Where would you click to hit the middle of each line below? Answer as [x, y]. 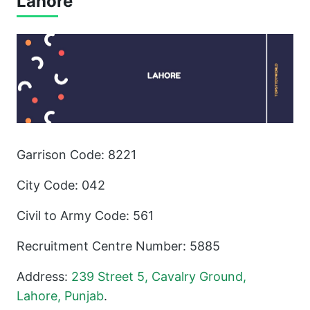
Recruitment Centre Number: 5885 [118, 246]
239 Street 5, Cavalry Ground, [159, 276]
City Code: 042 [61, 185]
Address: [44, 276]
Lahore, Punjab [60, 296]
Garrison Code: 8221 [76, 155]
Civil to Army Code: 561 [85, 216]
